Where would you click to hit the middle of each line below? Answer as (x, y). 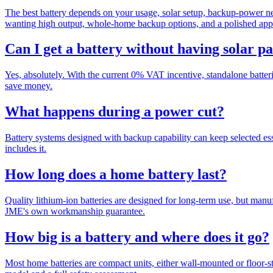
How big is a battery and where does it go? (137, 237)
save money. (29, 86)
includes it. (26, 149)
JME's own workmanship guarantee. (75, 211)
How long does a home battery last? (116, 175)
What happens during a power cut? (115, 112)
